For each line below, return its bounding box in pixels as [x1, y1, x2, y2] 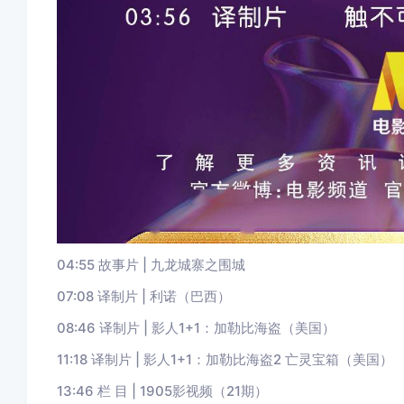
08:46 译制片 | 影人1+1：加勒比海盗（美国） [56, 319, 335, 336]
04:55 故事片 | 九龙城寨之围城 [56, 256, 245, 273]
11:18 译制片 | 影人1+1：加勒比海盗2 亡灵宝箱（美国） [56, 351, 393, 368]
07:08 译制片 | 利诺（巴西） [56, 288, 231, 305]
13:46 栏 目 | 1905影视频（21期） [56, 382, 268, 399]
